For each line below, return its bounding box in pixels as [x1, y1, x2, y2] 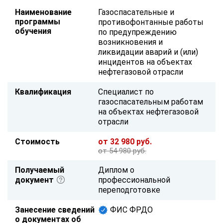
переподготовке [98, 185, 160, 195]
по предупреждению [98, 27, 177, 37]
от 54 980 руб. [98, 146, 146, 155]
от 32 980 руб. [98, 136, 152, 146]
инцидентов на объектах [98, 57, 192, 67]
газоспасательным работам [98, 97, 203, 107]
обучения [15, 26, 51, 36]
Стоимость [15, 136, 60, 146]
